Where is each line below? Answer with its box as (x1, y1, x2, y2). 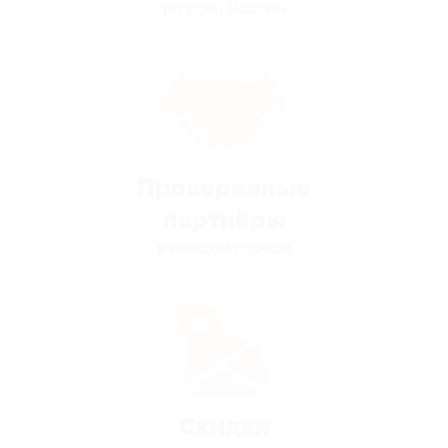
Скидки (178, 413, 270, 441)
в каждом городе (156, 238, 292, 257)
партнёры (162, 206, 286, 234)
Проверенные (137, 174, 311, 202)
